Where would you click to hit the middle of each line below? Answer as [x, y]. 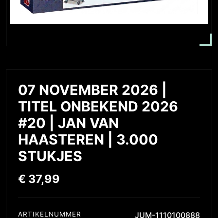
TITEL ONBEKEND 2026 [98, 107]
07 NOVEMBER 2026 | [92, 90]
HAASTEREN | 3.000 [88, 140]
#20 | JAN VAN [68, 123]
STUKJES [50, 156]
